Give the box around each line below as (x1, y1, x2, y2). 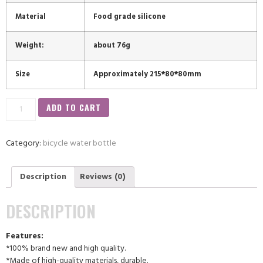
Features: (6, 230, 43, 242)
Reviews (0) (80, 171, 126, 183)
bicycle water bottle (43, 137, 116, 150)
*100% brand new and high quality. (6, 242, 126, 254)
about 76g (93, 41, 130, 51)
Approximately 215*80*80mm (93, 69, 201, 80)
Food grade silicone (93, 12, 166, 22)
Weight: (15, 41, 46, 51)
